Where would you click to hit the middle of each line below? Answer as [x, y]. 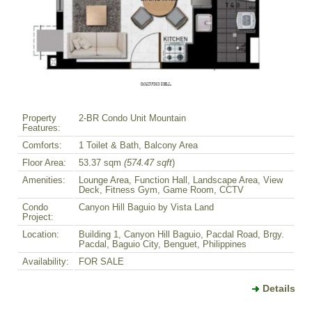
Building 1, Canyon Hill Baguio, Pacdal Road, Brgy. [181, 234]
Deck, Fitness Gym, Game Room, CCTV [161, 190]
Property [39, 118]
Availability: [46, 262]
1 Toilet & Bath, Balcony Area [138, 145]
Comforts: [42, 145]
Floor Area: [44, 163]
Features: [41, 128]
